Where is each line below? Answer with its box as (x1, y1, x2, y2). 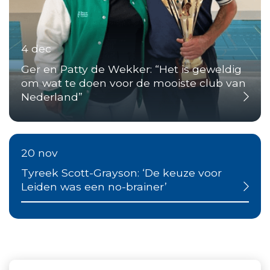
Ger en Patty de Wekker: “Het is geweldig (21, 62, 242, 75)
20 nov (21, 146, 58, 159)
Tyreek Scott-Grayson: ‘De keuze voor (21, 166, 222, 180)
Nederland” (21, 90, 83, 103)
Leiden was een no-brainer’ (21, 180, 167, 193)
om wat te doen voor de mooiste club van (21, 76, 246, 89)
